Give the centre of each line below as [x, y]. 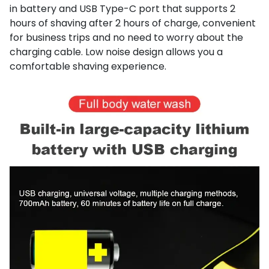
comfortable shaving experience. [88, 67]
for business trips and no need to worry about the [126, 38]
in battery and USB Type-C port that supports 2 [122, 9]
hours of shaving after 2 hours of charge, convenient [133, 23]
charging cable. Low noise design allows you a [116, 52]
